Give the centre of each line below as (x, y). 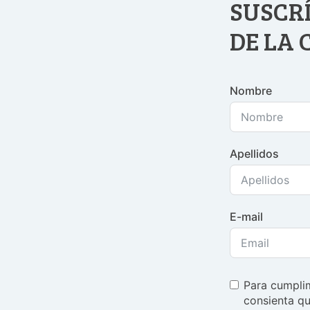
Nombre (251, 91)
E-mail (246, 217)
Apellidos (254, 154)
